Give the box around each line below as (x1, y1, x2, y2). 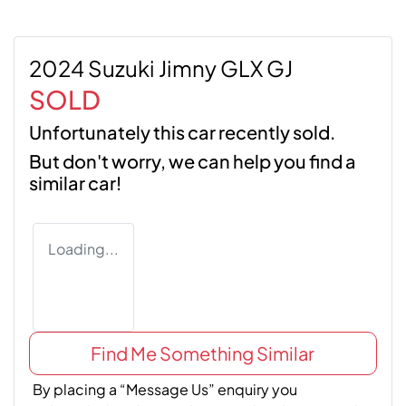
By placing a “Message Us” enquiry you (33, 379, 297, 399)
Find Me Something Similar (91, 341, 315, 364)
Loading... (48, 238, 119, 258)
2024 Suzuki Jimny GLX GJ (29, 53, 293, 82)
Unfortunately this (29, 120, 188, 143)
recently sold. (216, 120, 335, 143)
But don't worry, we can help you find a (29, 149, 356, 172)
